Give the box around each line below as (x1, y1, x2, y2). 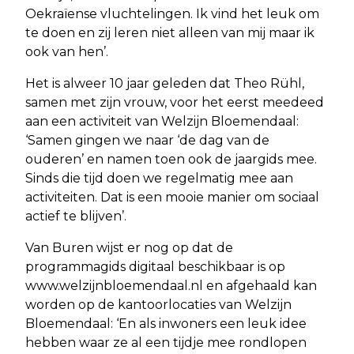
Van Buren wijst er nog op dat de (25, 240, 233, 256)
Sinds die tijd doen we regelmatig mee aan (25, 171, 293, 186)
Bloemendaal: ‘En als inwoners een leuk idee (25, 316, 307, 332)
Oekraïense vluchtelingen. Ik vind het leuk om (25, 6, 319, 22)
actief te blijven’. (25, 209, 126, 224)
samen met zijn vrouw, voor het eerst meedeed (25, 95, 324, 111)
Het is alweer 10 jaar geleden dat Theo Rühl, (25, 76, 304, 92)
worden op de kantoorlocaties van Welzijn (25, 297, 292, 313)
